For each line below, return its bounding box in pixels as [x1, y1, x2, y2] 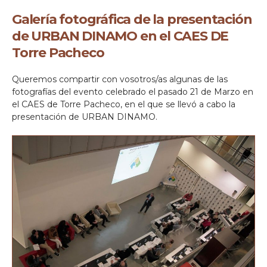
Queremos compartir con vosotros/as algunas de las [12, 74, 228, 85]
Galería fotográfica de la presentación [12, 11, 252, 28]
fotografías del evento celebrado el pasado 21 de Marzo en [12, 86, 253, 98]
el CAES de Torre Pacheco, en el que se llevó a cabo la [12, 99, 235, 110]
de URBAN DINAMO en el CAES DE [12, 28, 229, 45]
